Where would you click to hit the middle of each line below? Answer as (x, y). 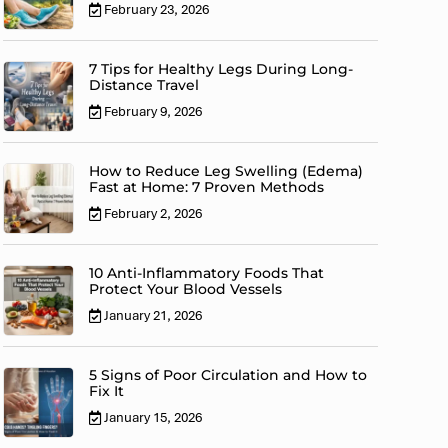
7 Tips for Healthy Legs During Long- (221, 69)
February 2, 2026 (153, 214)
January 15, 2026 (153, 418)
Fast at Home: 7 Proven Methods (207, 187)
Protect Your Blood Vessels (186, 289)
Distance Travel (144, 85)
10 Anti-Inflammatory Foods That (207, 273)
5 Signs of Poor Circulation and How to (228, 375)
